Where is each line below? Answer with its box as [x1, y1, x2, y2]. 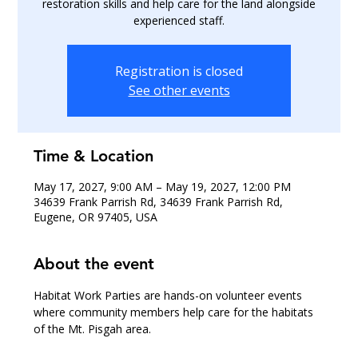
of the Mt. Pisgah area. [34, 321, 152, 337]
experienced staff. [133, 13, 225, 29]
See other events [128, 82, 230, 100]
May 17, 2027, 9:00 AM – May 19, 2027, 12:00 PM [34, 179, 292, 195]
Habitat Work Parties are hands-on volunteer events [34, 288, 306, 304]
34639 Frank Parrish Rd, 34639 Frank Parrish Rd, [34, 194, 284, 210]
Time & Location [34, 146, 154, 166]
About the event [34, 254, 155, 274]
